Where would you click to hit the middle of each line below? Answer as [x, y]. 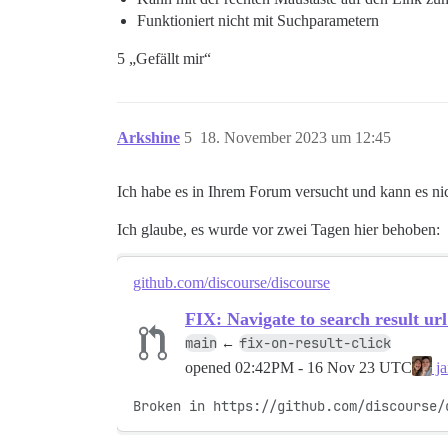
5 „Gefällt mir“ [164, 58]
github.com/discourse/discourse [231, 282]
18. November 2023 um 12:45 [295, 137]
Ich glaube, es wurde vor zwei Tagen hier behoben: [278, 229]
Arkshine [148, 137]
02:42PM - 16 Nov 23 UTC [323, 367]
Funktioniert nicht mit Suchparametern [258, 20]
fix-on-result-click [315, 343]
